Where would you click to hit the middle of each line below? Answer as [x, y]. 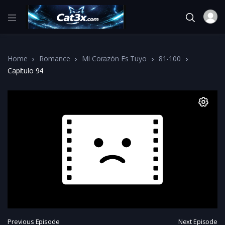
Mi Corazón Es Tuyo [114, 58]
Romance [55, 58]
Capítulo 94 [26, 70]
